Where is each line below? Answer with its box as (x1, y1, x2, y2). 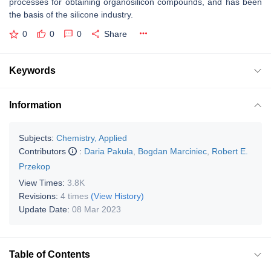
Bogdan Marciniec (138, 146, 207, 156)
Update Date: (19, 204, 72, 214)
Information (9, 99, 62, 110)
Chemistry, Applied (56, 132, 127, 143)
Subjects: (19, 132, 54, 143)
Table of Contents (9, 249, 90, 260)
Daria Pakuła (84, 146, 133, 156)
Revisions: (19, 191, 60, 201)
